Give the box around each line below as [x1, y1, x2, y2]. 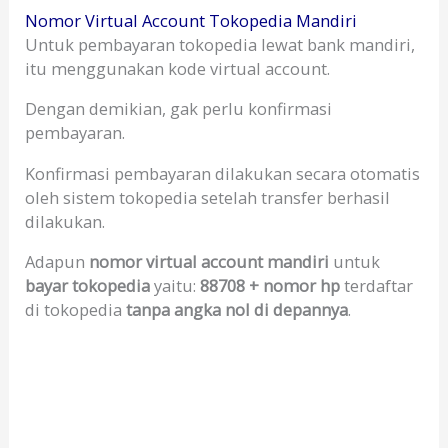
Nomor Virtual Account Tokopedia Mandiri [25, 8, 358, 32]
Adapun [25, 250, 90, 274]
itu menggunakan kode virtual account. [25, 56, 331, 80]
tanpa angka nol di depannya [126, 298, 349, 322]
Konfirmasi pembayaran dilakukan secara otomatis [25, 161, 421, 185]
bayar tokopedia [25, 274, 151, 298]
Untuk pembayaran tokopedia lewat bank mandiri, [25, 32, 416, 56]
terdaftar [340, 274, 414, 298]
